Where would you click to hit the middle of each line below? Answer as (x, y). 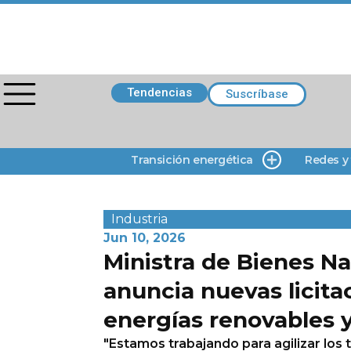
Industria (139, 219)
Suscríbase (257, 94)
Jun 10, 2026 (145, 238)
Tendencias (159, 92)
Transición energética (192, 160)
